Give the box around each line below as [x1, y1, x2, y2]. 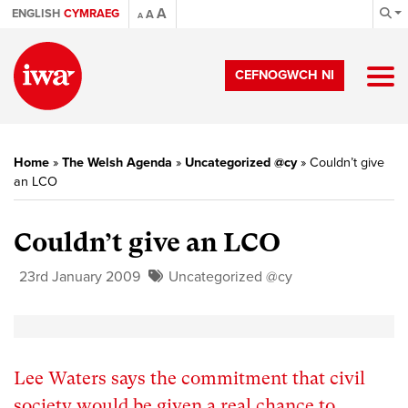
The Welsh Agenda [62, 155, 172, 170]
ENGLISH [12, 6, 60, 21]
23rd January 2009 [19, 268, 140, 286]
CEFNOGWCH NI [235, 67, 334, 83]
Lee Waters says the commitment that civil [14, 368, 365, 389]
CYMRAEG [64, 6, 119, 21]
